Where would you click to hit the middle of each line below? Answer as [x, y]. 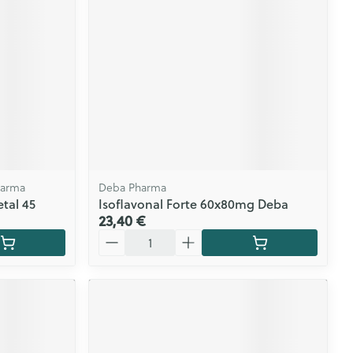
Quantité [124, 236]
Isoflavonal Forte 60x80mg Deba [194, 203]
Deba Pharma [133, 187]
